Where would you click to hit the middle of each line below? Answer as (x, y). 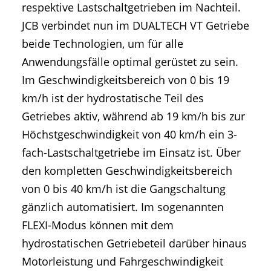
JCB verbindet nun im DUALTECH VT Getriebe (135, 25)
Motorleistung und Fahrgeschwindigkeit (122, 261)
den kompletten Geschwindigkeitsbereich (127, 170)
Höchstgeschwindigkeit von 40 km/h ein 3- (129, 134)
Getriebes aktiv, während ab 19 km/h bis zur (133, 116)
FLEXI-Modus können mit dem (98, 225)
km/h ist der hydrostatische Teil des (113, 98)
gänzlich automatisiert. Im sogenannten (123, 207)
